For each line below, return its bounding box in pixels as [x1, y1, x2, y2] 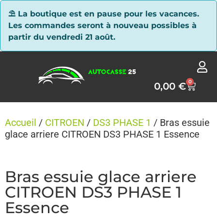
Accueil [5, 117, 36, 128]
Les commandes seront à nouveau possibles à [8, 21, 197, 30]
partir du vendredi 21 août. [8, 32, 115, 42]
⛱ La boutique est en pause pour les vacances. [8, 9, 199, 18]
